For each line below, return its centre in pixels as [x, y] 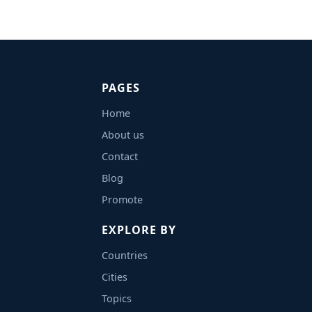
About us [123, 135]
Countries [125, 255]
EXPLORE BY [139, 230]
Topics [117, 298]
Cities [115, 277]
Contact [120, 156]
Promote [122, 200]
